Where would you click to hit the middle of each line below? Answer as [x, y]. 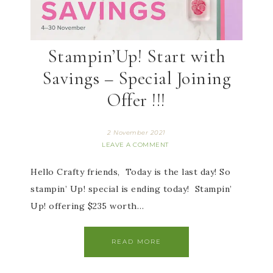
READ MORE [136, 242]
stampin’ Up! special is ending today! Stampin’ [131, 189]
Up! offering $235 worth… [87, 206]
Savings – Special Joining [136, 78]
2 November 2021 [136, 133]
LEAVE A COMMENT [135, 145]
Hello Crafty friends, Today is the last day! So [130, 172]
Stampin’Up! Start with [136, 56]
